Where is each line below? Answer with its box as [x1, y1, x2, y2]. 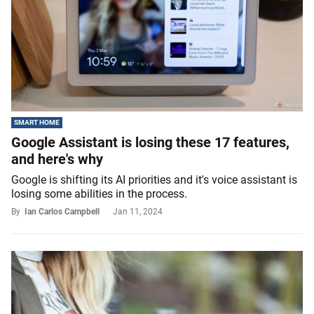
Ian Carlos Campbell [25, 206, 100, 217]
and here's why [11, 150, 103, 168]
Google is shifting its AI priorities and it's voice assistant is [11, 172, 297, 186]
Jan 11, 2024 [113, 206, 163, 217]
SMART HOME [14, 118, 60, 126]
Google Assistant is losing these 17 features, [11, 133, 289, 151]
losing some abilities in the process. [11, 186, 187, 200]
